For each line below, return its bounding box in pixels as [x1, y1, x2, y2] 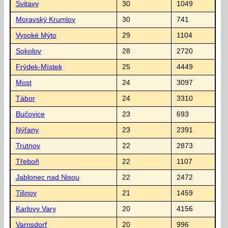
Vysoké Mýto [15, 31, 56, 39]
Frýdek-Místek [15, 63, 62, 71]
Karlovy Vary [15, 205, 56, 213]
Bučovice [15, 110, 45, 118]
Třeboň [15, 157, 39, 165]
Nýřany [15, 126, 39, 134]
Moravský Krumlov [15, 15, 75, 23]
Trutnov [15, 141, 40, 150]
